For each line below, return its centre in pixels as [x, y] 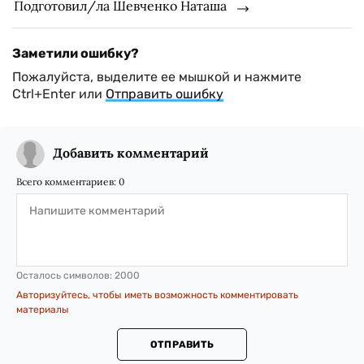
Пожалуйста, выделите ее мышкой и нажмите [157, 77]
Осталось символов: [65, 275]
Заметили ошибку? [76, 53]
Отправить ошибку [165, 94]
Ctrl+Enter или [59, 94]
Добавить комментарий [131, 153]
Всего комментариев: [67, 182]
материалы [43, 310]
